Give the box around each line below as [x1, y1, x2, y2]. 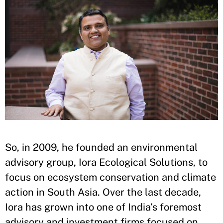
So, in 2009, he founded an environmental [5, 141, 198, 153]
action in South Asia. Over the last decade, [5, 186, 201, 198]
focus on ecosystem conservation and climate [5, 171, 216, 183]
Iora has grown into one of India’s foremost [5, 201, 202, 213]
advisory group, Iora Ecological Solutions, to [5, 156, 208, 168]
